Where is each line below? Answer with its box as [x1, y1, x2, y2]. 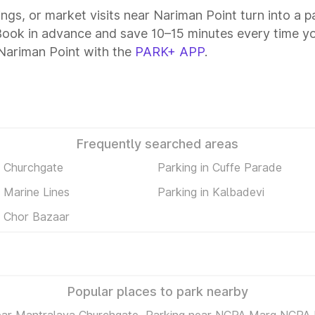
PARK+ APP [135, 44, 205, 59]
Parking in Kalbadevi [157, 184, 264, 199]
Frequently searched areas [77, 136, 238, 151]
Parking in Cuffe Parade [157, 160, 282, 174]
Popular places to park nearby [67, 284, 248, 299]
